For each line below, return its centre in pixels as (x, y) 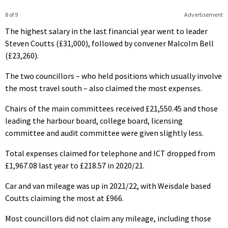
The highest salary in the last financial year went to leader (106, 31)
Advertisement (203, 14)
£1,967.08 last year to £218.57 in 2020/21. (75, 165)
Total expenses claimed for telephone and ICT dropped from (110, 153)
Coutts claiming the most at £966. (64, 198)
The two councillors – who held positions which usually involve (113, 76)
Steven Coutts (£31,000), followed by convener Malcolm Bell (109, 43)
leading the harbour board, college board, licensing (94, 120)
